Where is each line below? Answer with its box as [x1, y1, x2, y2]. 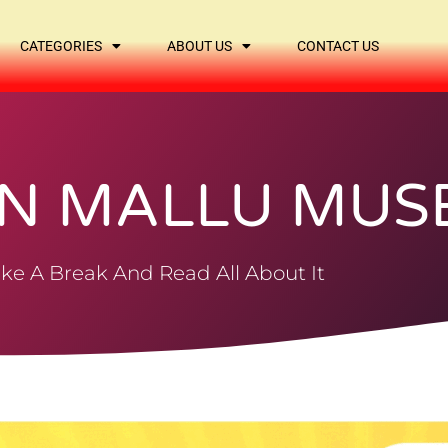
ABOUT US [167, 38, 233, 54]
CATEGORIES [20, 38, 103, 54]
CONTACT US [297, 38, 380, 54]
